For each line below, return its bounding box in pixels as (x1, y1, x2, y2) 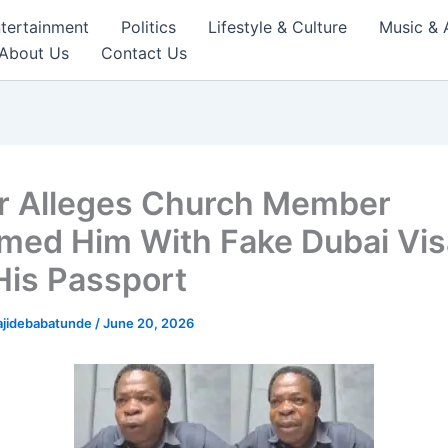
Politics (121, 17, 176, 37)
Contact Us (101, 43, 187, 63)
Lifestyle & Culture (208, 17, 347, 37)
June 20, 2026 (103, 315, 194, 331)
